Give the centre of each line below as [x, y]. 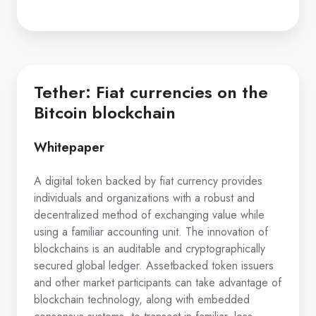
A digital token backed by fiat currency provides [148, 181]
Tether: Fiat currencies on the [151, 92]
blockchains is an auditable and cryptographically [150, 249]
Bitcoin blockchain [105, 113]
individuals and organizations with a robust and [144, 198]
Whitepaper [69, 148]
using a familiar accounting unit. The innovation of [151, 232]
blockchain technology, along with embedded [142, 300]
